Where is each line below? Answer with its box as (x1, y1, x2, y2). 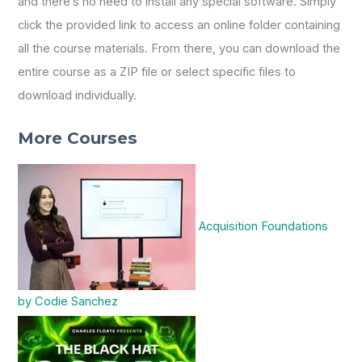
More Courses (18, 128, 138, 148)
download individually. (18, 88, 137, 103)
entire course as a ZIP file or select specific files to (18, 65, 297, 80)
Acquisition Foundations (199, 218, 329, 234)
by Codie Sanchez (18, 293, 119, 309)
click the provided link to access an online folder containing (18, 18, 341, 33)
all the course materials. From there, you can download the (18, 41, 341, 57)
